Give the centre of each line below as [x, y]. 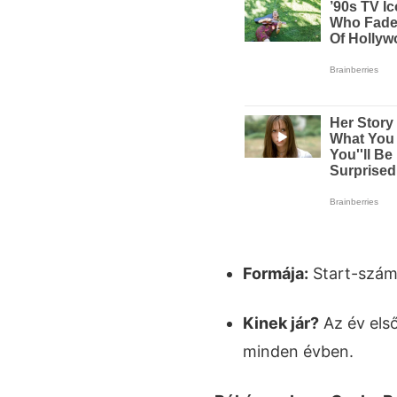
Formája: [276, 273]
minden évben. [298, 351]
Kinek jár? [281, 323]
